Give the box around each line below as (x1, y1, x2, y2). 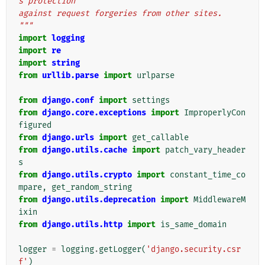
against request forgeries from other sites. (18, 8, 222, 19)
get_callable (132, 132, 189, 143)
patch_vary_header (165, 145, 245, 156)
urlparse (137, 70, 174, 81)
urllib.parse (42, 70, 99, 81)
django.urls (42, 132, 94, 143)
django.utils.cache (42, 145, 127, 156)
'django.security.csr (146, 244, 241, 255)
